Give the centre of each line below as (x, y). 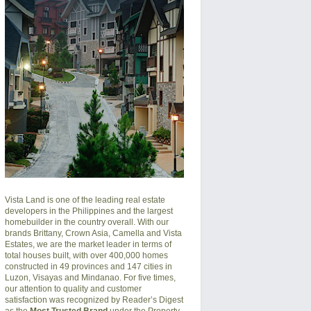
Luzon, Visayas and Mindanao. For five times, (90, 277)
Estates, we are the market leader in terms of (88, 244)
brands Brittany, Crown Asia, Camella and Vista (93, 233)
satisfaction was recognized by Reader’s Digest (94, 300)
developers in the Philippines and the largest (89, 211)
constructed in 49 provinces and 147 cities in (88, 266)
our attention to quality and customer (73, 288)
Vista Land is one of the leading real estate (85, 200)
